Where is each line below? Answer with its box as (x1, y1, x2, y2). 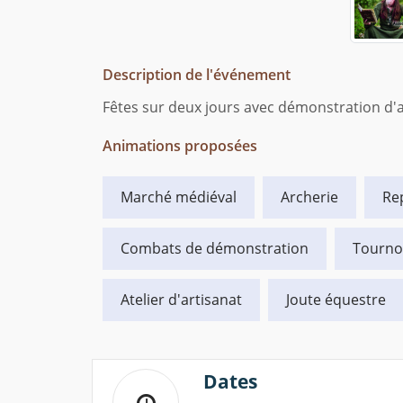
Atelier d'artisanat (121, 290, 242, 310)
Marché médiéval (121, 187, 237, 208)
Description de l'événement (103, 65, 291, 85)
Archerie (281, 187, 338, 208)
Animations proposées (103, 136, 257, 157)
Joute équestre (286, 290, 386, 310)
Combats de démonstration (121, 238, 309, 259)
